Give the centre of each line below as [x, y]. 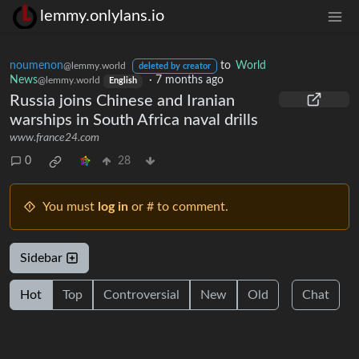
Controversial [141, 294]
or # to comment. [178, 206]
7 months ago [189, 81]
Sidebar [43, 258]
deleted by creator [174, 66]
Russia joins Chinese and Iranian [122, 101]
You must [70, 206]
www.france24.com [54, 137]
